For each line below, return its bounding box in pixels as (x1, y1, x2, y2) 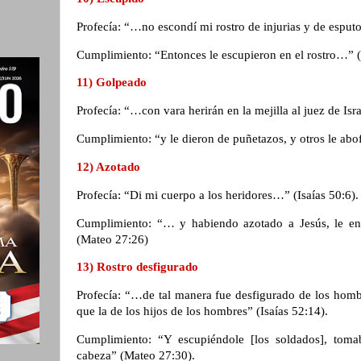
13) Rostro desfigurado (77, 260, 201, 274)
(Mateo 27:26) (77, 232, 151, 246)
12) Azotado (77, 160, 143, 173)
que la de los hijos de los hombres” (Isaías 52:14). (77, 305, 331, 318)
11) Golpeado (77, 76, 150, 89)
